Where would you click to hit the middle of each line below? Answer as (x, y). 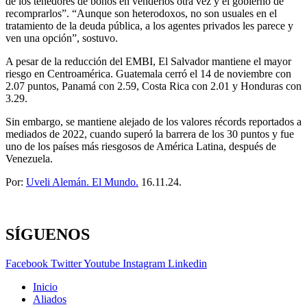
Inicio (45, 287)
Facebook (27, 264)
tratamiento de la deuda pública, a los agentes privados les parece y (149, 26)
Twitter (66, 264)
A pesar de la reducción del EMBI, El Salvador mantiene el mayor (148, 62)
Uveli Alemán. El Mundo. (82, 182)
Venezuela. (29, 159)
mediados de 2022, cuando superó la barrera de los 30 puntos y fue (150, 134)
